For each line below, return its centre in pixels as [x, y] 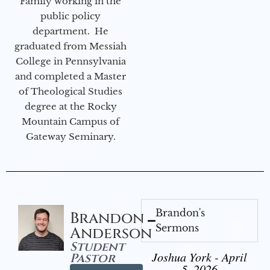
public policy [71, 16]
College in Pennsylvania [71, 61]
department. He [71, 31]
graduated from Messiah [71, 46]
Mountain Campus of [71, 122]
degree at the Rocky [71, 107]
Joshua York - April [199, 257]
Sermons [177, 228]
